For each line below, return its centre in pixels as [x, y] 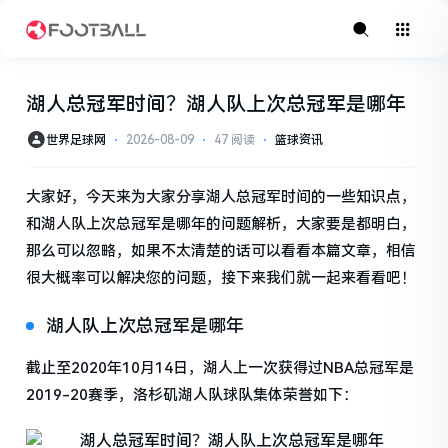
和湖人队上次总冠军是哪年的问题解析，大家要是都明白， [221, 224]
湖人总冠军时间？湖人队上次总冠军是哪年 [216, 104]
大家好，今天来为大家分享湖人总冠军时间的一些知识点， [221, 197]
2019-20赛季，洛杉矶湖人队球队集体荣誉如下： [192, 395]
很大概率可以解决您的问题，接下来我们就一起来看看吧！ [221, 278]
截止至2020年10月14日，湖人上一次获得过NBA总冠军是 [220, 368]
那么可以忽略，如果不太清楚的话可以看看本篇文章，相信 [221, 251]
